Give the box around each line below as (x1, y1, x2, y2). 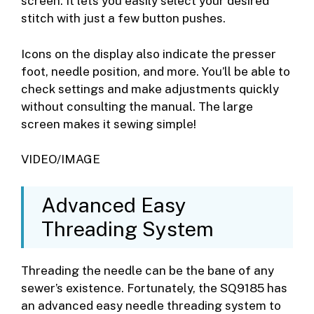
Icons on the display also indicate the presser (21, 46, 276, 61)
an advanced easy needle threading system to (21, 298, 281, 313)
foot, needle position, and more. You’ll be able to (21, 64, 290, 78)
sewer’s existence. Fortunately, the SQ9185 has (21, 280, 287, 295)
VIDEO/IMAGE (21, 152, 100, 167)
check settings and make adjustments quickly (21, 81, 279, 96)
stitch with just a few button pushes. (21, 11, 226, 26)
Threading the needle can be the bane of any (21, 263, 274, 278)
